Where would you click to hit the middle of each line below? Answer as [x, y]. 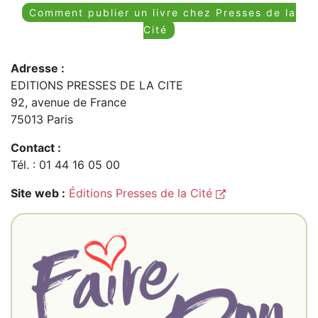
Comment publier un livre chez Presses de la [163, 13]
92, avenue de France [68, 103]
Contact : [36, 148]
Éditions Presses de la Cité [142, 193]
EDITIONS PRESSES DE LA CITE [97, 86]
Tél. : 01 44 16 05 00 [65, 165]
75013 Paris [42, 120]
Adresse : [38, 68]
